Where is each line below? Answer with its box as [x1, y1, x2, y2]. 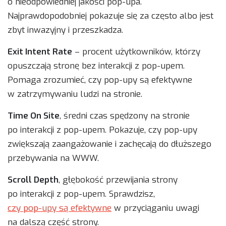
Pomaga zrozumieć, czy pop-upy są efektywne [8, 74, 192, 86]
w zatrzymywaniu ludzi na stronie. [8, 88, 142, 100]
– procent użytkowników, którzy [72, 46, 200, 58]
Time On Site [8, 110, 60, 122]
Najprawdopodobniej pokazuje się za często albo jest [8, 10, 213, 22]
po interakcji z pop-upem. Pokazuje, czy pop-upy [8, 124, 197, 136]
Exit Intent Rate [8, 46, 72, 58]
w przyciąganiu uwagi [111, 202, 199, 214]
